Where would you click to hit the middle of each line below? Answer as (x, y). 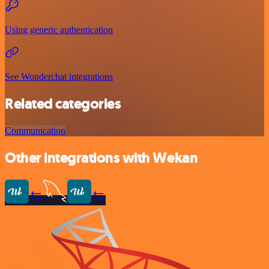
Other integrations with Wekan (101, 158)
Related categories (63, 104)
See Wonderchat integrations (59, 77)
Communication (35, 130)
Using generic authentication (59, 30)
